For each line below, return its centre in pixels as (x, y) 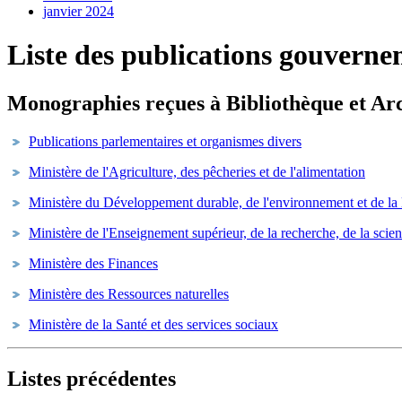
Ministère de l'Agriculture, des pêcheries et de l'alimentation (197, 171)
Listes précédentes (92, 378)
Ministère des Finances (93, 263)
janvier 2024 (79, 11)
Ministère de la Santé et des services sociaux (153, 324)
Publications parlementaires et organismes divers (165, 141)
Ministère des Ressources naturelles (129, 293)
